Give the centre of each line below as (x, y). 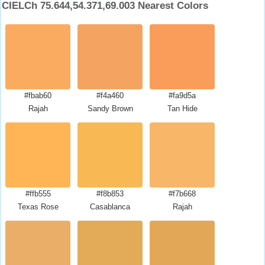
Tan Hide (182, 109)
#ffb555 (38, 194)
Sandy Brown (110, 109)
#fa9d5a (182, 96)
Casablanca (110, 207)
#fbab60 (38, 96)
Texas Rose (38, 207)
